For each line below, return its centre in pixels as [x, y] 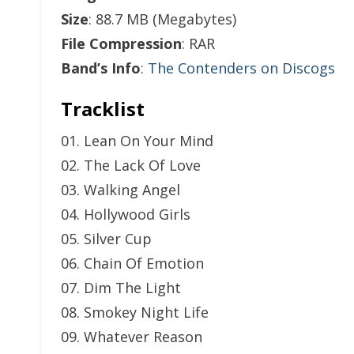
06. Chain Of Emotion [132, 263]
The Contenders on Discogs [241, 68]
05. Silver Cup [106, 239]
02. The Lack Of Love [131, 165]
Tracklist [103, 109]
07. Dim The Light [121, 288]
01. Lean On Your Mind [137, 141]
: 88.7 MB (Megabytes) [162, 19]
